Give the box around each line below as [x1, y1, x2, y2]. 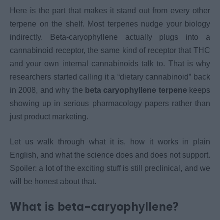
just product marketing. [10, 112, 88, 121]
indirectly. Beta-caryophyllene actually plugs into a [10, 33, 210, 42]
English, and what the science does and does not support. [10, 151, 210, 160]
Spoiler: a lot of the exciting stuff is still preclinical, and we [10, 164, 210, 173]
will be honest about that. [10, 177, 96, 186]
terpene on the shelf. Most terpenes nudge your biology [10, 20, 210, 28]
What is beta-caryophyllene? [10, 199, 178, 214]
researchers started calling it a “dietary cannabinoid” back [10, 73, 210, 82]
